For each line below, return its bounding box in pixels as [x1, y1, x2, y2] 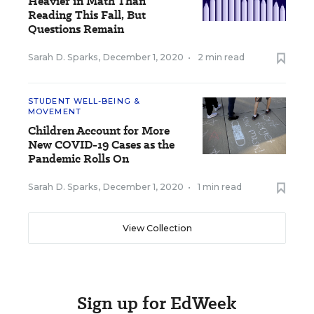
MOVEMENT [28, 107, 81, 116]
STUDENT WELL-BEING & [28, 96, 140, 106]
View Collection [122, 223, 192, 233]
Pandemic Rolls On [28, 151, 129, 167]
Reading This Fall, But [28, 7, 146, 23]
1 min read [198, 182, 242, 192]
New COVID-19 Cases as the [28, 137, 175, 153]
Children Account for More [28, 123, 170, 139]
